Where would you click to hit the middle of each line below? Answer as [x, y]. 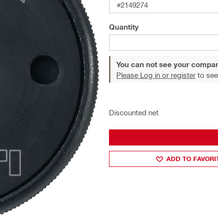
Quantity [124, 27]
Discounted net [134, 112]
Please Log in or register [156, 75]
